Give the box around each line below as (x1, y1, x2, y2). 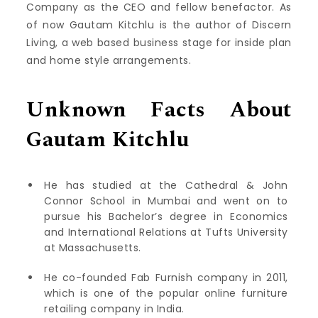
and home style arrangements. (26, 53, 192, 67)
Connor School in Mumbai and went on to (44, 194, 288, 208)
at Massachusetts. (44, 241, 141, 255)
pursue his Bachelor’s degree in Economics (44, 209, 288, 224)
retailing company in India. (44, 302, 185, 316)
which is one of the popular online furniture (44, 286, 288, 300)
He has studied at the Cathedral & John (44, 178, 288, 192)
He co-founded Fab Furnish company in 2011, (44, 270, 288, 285)
